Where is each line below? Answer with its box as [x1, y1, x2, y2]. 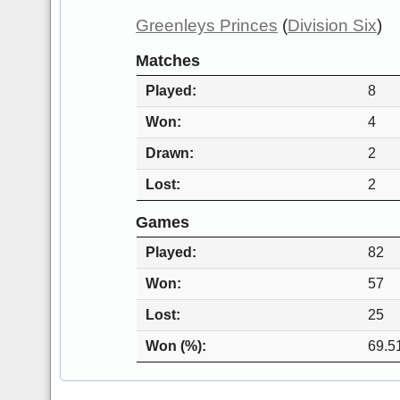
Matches [136, 51, 200, 70]
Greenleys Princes [136, 15, 278, 35]
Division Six [287, 15, 377, 35]
